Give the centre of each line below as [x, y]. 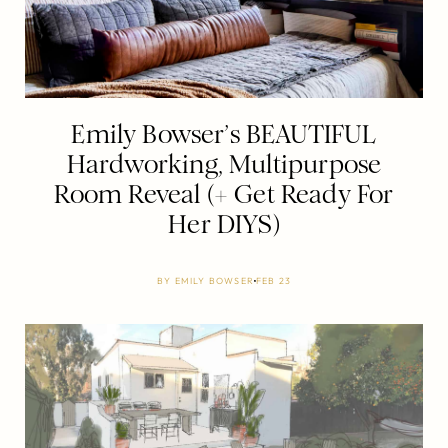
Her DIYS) [224, 224]
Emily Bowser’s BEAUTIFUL [224, 134]
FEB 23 [273, 280]
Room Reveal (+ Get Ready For [224, 194]
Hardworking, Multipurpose [224, 164]
